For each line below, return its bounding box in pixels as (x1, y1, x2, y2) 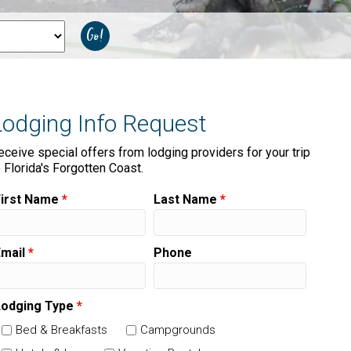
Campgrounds (139, 322, 215, 337)
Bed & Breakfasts (15, 322, 107, 337)
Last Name (154, 191, 221, 207)
